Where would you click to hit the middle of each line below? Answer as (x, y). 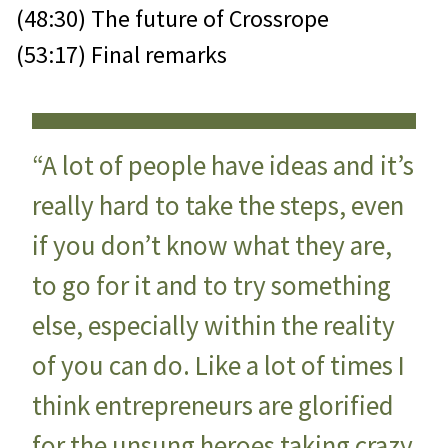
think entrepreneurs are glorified (213, 405)
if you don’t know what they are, (212, 245)
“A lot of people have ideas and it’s (223, 165)
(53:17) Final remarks (121, 55)
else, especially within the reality (213, 325)
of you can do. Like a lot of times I (218, 365)
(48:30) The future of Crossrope (172, 19)
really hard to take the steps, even (218, 205)
